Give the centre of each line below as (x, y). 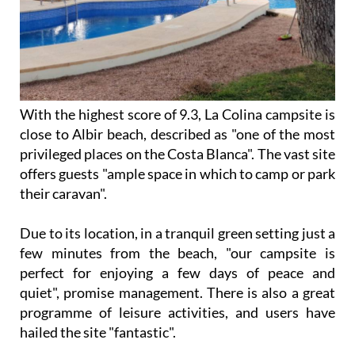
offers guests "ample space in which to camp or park (177, 174)
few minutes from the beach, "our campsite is (177, 253)
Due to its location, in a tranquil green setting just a (177, 233)
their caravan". (63, 194)
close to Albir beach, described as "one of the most (177, 134)
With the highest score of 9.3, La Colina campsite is (177, 115)
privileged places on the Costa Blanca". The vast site (177, 154)
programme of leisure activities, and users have (177, 313)
